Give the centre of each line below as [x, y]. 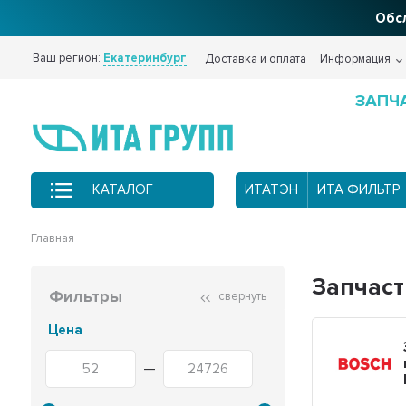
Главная [53, 238]
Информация [356, 59]
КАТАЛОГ [122, 190]
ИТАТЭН [271, 190]
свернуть [242, 296]
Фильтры [86, 296]
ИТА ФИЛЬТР [358, 190]
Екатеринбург [145, 58]
